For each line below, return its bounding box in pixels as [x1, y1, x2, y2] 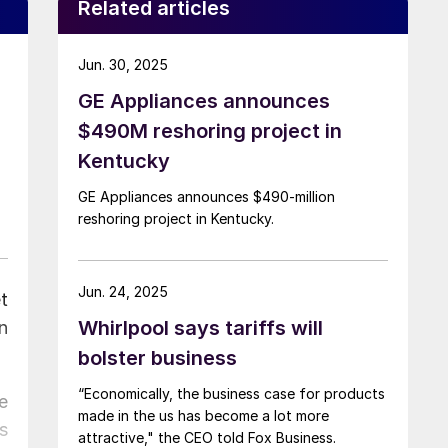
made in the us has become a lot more [78, 406, 329, 424]
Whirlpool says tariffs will [78, 315, 323, 340]
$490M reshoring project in [78, 118, 342, 143]
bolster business [78, 345, 237, 370]
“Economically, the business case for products [78, 384, 385, 402]
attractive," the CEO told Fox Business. [78, 428, 336, 446]
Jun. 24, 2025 [78, 282, 168, 300]
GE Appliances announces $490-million [78, 187, 335, 205]
